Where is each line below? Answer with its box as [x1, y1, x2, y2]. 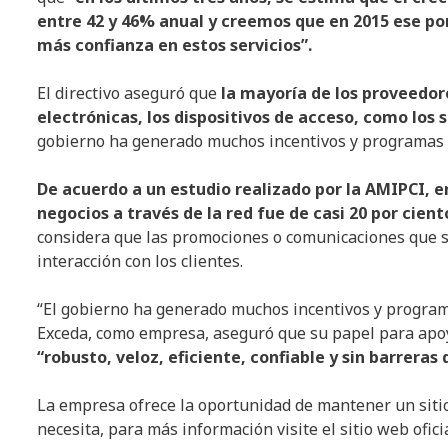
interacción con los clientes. [37, 250, 243, 273]
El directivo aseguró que [37, 82, 217, 105]
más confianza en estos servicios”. [37, 34, 312, 57]
